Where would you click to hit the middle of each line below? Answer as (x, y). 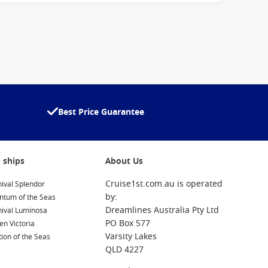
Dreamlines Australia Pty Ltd (162, 210)
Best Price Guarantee (101, 112)
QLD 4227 (124, 250)
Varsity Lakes (131, 237)
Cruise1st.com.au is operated (164, 184)
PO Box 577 (128, 223)
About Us (124, 161)
